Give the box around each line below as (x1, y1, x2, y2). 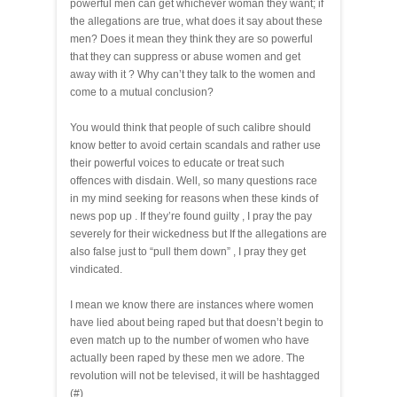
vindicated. (70, 263, 122, 276)
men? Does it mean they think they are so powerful (70, 33, 313, 45)
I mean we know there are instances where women (70, 299, 314, 311)
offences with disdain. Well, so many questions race (70, 175, 317, 187)
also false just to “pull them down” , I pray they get (70, 245, 306, 258)
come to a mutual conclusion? (70, 86, 214, 98)
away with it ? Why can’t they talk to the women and (70, 68, 315, 81)
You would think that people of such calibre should (70, 121, 311, 134)
